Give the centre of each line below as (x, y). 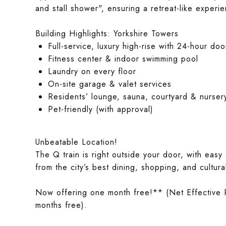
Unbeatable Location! (76, 142)
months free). (63, 205)
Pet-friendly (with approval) (102, 109)
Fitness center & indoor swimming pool (123, 59)
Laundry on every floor (92, 71)
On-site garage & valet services (109, 84)
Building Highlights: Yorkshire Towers (107, 34)
